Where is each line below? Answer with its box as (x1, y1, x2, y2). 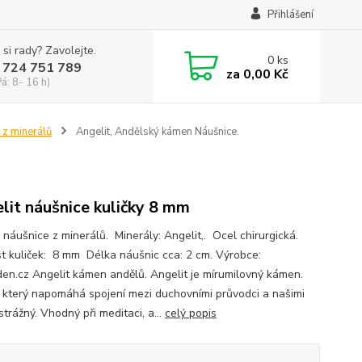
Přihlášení (267, 7, 314, 22)
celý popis (164, 305, 217, 321)
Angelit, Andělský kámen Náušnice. (73, 124, 239, 139)
